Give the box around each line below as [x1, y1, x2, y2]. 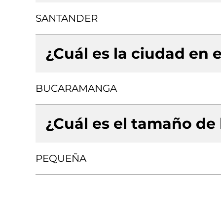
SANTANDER [36, 12, 98, 24]
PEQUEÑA [36, 152, 86, 164]
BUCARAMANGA [36, 82, 117, 94]
